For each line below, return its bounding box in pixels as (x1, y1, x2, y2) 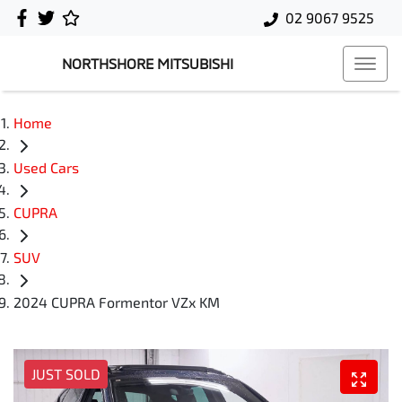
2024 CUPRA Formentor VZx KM (13, 293, 220, 311)
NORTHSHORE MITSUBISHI (62, 55, 233, 72)
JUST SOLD (31, 365, 100, 383)
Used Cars (13, 159, 79, 177)
